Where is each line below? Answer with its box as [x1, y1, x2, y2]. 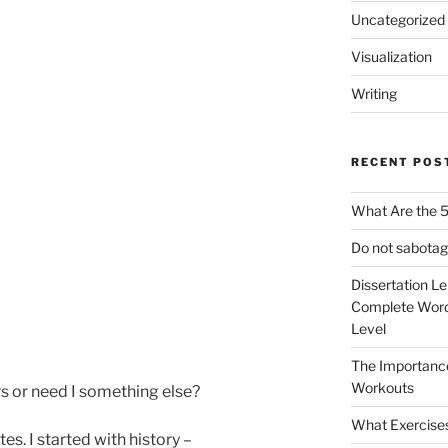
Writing [350, 84, 397, 102]
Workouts [350, 378, 414, 396]
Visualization [350, 47, 432, 65]
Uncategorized [350, 10, 445, 28]
